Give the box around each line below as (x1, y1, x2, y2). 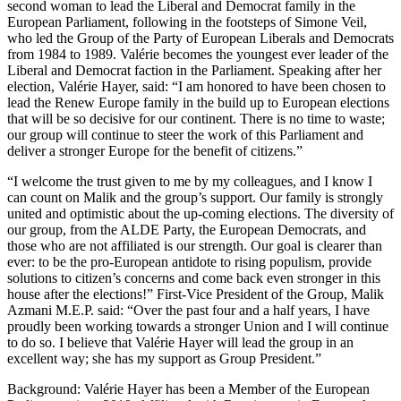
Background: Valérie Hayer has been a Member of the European (7, 381, 370, 397)
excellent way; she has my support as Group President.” (7, 351, 321, 367)
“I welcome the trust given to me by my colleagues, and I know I (7, 174, 372, 190)
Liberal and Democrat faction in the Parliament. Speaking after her (7, 63, 381, 79)
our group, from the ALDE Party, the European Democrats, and (7, 222, 366, 238)
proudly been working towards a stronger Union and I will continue (7, 319, 388, 335)
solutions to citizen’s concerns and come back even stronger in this (7, 270, 380, 286)
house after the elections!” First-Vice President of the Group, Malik (7, 286, 384, 303)
